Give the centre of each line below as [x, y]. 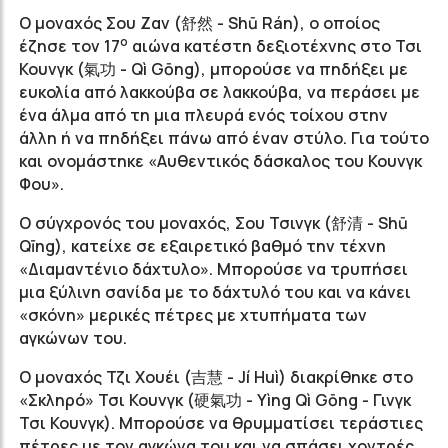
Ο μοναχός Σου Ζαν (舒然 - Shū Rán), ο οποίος [199, 23]
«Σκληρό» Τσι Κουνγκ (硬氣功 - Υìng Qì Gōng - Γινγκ [215, 400]
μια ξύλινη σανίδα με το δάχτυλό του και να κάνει [215, 292]
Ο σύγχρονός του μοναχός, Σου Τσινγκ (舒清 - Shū [213, 223]
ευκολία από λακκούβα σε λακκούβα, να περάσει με [219, 92]
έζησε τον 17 [69, 46]
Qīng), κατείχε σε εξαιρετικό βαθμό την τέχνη [202, 246]
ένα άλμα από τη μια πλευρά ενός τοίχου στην [203, 115]
